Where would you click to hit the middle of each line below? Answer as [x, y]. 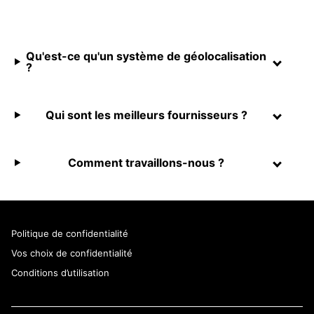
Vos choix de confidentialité [72, 253]
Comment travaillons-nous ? [146, 163]
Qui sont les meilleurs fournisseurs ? [146, 115]
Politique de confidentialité [70, 234]
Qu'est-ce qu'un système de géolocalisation [146, 56]
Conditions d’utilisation [60, 273]
